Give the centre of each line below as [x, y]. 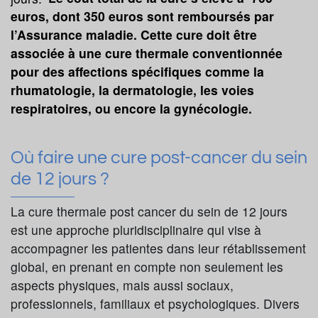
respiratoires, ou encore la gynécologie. [131, 109]
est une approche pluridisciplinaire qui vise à [136, 230]
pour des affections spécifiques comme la [137, 72]
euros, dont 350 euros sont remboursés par [142, 16]
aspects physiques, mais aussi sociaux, [122, 285]
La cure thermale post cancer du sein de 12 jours [149, 212]
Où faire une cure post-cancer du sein [159, 158]
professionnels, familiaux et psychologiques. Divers [155, 304]
